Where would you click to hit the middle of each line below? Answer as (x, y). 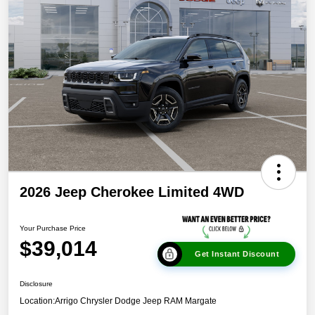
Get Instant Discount (237, 254)
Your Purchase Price (53, 228)
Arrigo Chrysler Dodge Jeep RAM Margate (136, 301)
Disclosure (36, 284)
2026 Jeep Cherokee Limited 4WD (132, 192)
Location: (37, 301)
